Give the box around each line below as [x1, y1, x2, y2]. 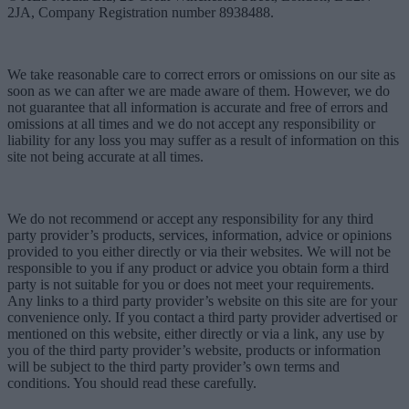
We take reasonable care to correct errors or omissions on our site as [7, 66, 395, 82]
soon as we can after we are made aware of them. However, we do [7, 82, 390, 99]
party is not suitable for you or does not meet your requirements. [7, 276, 374, 292]
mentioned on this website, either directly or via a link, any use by [7, 325, 384, 341]
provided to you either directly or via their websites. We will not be [7, 243, 391, 259]
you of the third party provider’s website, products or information [7, 341, 381, 358]
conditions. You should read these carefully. [7, 374, 257, 391]
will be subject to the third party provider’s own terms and [7, 358, 340, 374]
